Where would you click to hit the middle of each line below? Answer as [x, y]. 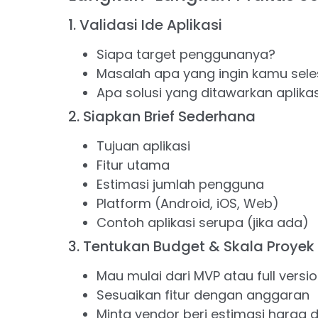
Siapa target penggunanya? [186, 55]
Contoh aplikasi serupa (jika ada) [202, 223]
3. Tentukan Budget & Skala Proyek [191, 247]
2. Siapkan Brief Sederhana [161, 117]
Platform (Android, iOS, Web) [187, 204]
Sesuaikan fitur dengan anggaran [203, 295]
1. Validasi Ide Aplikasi [145, 25]
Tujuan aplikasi [143, 146]
